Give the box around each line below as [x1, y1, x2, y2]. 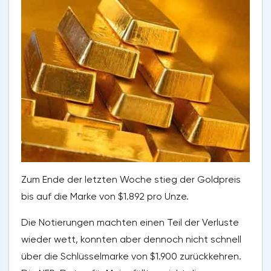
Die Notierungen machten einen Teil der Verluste [21, 217, 239, 229]
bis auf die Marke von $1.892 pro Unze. [21, 191, 189, 203]
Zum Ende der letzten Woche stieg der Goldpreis [21, 174, 241, 186]
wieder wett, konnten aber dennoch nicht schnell [21, 233, 241, 246]
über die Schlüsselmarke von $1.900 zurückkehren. [21, 250, 241, 263]
